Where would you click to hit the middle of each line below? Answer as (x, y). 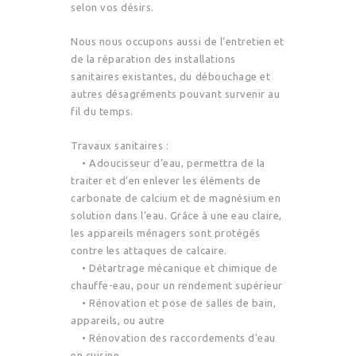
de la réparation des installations (153, 58)
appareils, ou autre (118, 320)
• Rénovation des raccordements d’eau (173, 337)
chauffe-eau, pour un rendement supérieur (177, 285)
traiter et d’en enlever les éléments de (166, 180)
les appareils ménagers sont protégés (166, 232)
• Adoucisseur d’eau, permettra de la (168, 163)
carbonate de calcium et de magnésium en (176, 197)
